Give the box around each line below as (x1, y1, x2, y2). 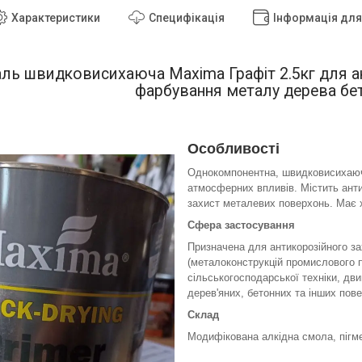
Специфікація (149, 11, 225, 24)
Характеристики (11, 11, 100, 24)
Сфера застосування (187, 218, 295, 231)
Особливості (187, 140, 280, 157)
